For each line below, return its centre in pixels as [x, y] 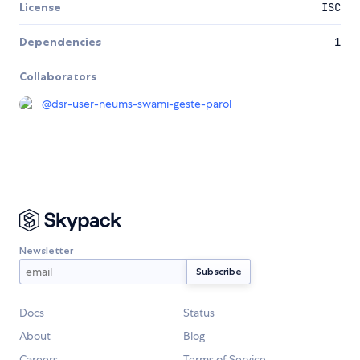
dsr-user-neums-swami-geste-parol [141, 104]
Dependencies [60, 42]
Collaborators [58, 77]
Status [199, 313]
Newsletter [46, 250]
